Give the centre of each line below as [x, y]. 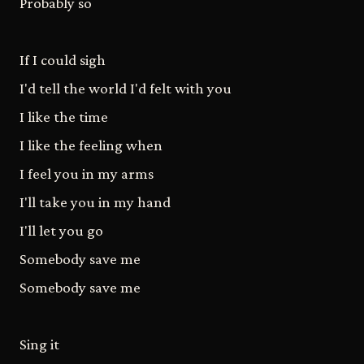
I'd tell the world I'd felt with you [126, 88]
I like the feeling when [91, 145]
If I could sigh [63, 59]
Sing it [39, 344]
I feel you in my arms [87, 173]
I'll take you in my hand [95, 201]
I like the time [64, 116]
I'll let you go [61, 230]
